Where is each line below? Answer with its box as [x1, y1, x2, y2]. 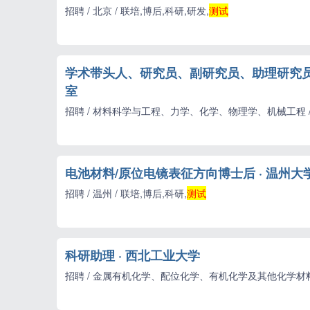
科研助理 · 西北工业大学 [65, 246, 200, 264]
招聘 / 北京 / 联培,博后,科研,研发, [65, 3, 209, 17]
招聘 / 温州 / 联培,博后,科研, [65, 186, 187, 200]
